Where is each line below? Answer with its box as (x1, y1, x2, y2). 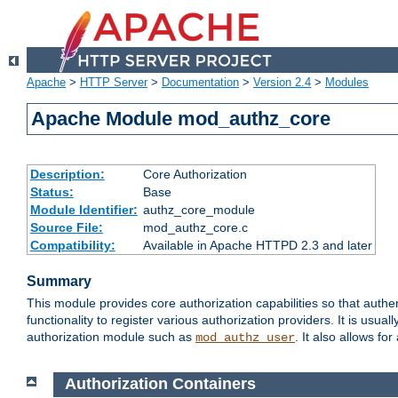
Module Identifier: (29, 203, 138, 218)
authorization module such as (27, 330, 195, 345)
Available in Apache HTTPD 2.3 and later (142, 238, 372, 253)
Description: (29, 167, 105, 182)
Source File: (29, 220, 103, 235)
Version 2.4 (253, 76, 311, 90)
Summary (27, 274, 92, 290)
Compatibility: (29, 238, 115, 253)
